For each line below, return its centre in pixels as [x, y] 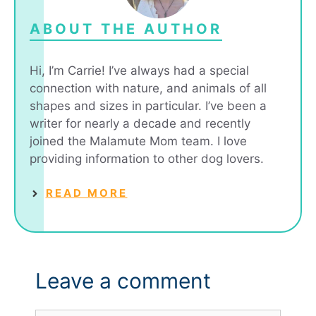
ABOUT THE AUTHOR [126, 29]
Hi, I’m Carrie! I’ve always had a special [139, 70]
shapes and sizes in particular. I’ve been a [148, 105]
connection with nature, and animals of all [148, 88]
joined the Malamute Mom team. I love [138, 141]
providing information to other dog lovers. [147, 158]
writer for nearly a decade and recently [140, 123]
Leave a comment [123, 280]
